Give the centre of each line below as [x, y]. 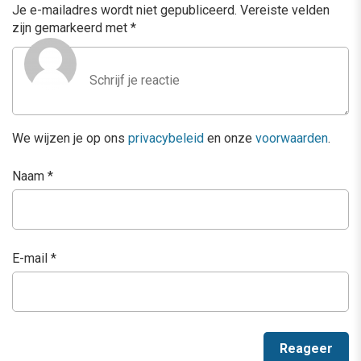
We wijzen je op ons [70, 139]
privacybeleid [166, 139]
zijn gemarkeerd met [71, 28]
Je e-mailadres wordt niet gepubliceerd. [124, 10]
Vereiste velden [285, 10]
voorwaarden [292, 139]
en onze [230, 139]
